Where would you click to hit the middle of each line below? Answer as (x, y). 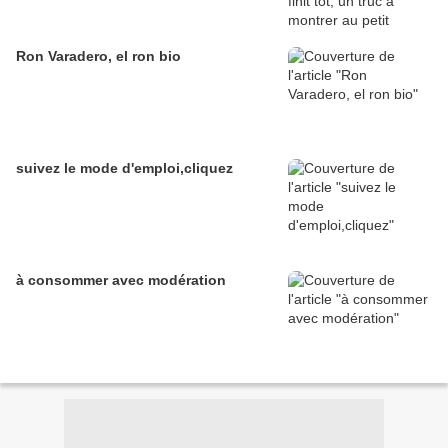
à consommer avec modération (121, 280)
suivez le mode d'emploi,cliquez (124, 168)
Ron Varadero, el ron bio (98, 56)
